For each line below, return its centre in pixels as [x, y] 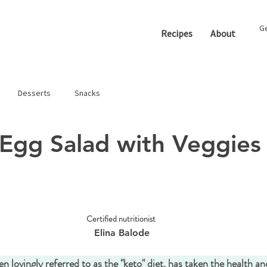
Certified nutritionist [122, 219]
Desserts [34, 93]
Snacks [87, 93]
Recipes [177, 33]
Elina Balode [122, 233]
